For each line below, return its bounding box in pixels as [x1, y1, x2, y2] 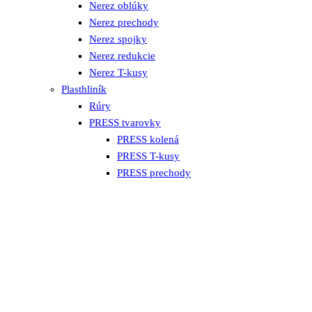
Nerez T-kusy [89, 67, 148, 79]
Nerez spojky [89, 33, 147, 45]
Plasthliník [61, 84, 107, 95]
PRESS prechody [117, 167, 191, 179]
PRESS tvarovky [89, 117, 161, 129]
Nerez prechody [89, 17, 159, 29]
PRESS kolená [117, 134, 179, 146]
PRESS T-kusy [117, 150, 180, 162]
